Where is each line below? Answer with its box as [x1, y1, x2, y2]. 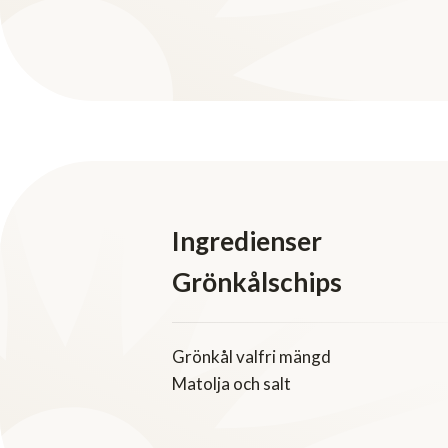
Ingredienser [172, 225, 322, 258]
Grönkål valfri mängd [172, 346, 331, 368]
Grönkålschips [172, 266, 342, 299]
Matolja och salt [172, 373, 291, 395]
